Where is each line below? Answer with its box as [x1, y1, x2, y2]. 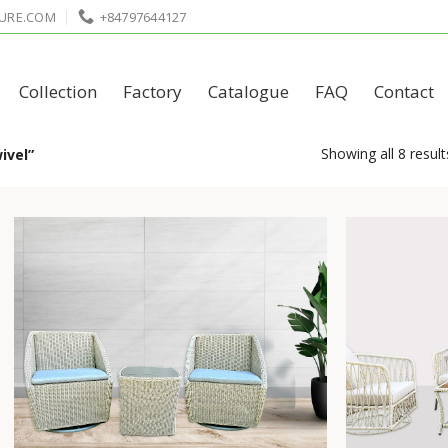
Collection [19, 80, 97, 103]
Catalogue [208, 80, 289, 103]
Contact [374, 80, 434, 103]
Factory [123, 80, 182, 103]
